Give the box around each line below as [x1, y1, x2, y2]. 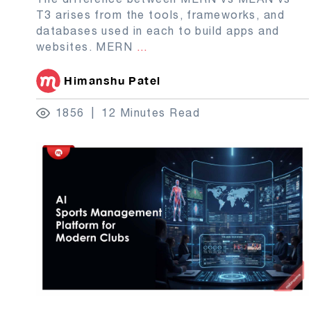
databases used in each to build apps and [36, 24, 280, 37]
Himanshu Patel [64, 74, 161, 87]
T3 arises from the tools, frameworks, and [36, 8, 285, 22]
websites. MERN [36, 40, 137, 53]
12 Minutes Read [101, 106, 201, 119]
